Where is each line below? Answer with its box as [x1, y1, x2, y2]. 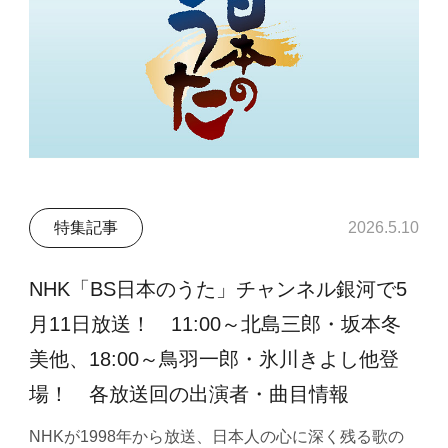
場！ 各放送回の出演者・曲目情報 [29, 382, 350, 405]
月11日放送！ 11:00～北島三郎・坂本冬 [29, 312, 402, 335]
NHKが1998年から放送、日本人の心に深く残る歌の [29, 428, 405, 446]
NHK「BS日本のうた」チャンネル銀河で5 [29, 277, 408, 300]
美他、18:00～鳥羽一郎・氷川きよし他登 [29, 347, 400, 370]
